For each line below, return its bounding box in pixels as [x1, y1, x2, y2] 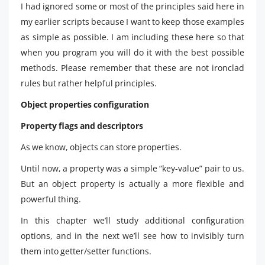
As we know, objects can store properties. [21, 141, 182, 153]
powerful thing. [21, 193, 81, 205]
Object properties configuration [21, 99, 149, 110]
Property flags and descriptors [21, 120, 143, 131]
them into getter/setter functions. [21, 245, 151, 257]
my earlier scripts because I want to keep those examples [21, 16, 244, 27]
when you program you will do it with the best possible [21, 47, 244, 58]
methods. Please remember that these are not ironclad [21, 62, 244, 73]
